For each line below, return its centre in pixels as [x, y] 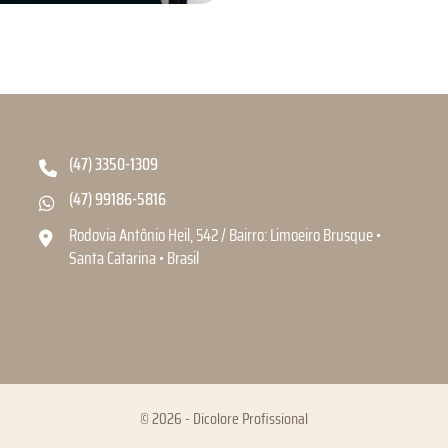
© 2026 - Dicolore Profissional [224, 419]
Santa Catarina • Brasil [134, 257]
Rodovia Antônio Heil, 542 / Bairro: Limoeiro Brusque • [225, 234]
